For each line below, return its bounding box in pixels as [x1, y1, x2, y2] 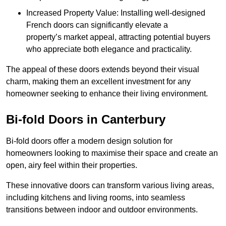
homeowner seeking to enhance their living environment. [6, 89, 208, 98]
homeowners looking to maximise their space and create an [6, 149, 218, 158]
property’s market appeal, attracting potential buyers [26, 33, 210, 42]
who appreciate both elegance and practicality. [26, 45, 192, 54]
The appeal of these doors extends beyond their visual [6, 65, 199, 74]
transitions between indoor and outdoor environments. [6, 205, 198, 214]
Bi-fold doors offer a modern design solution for [6, 137, 173, 146]
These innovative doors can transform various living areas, [6, 181, 214, 190]
